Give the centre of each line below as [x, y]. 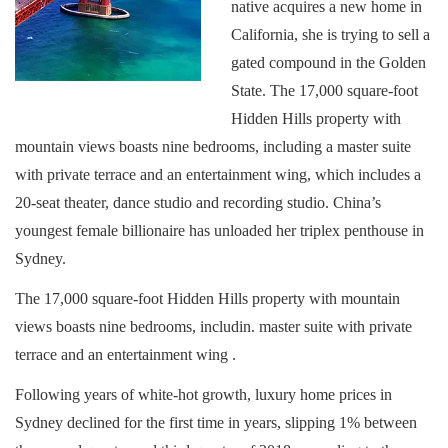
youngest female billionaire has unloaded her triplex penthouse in [219, 230]
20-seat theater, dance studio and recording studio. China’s [198, 202]
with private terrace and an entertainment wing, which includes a [218, 174]
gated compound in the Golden [328, 62]
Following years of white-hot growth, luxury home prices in [203, 394]
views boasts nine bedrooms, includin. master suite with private [213, 326]
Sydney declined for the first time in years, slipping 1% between [216, 422]
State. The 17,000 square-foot [324, 90]
